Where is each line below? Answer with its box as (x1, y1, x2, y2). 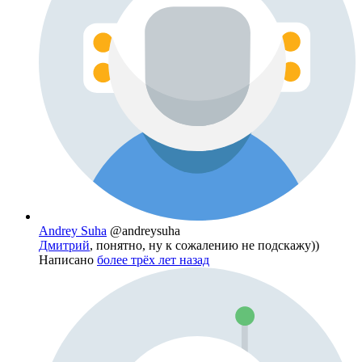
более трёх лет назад (97, 253, 209, 267)
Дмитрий (39, 238, 90, 253)
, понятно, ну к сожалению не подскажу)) (90, 238, 319, 253)
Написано (39, 253, 97, 267)
